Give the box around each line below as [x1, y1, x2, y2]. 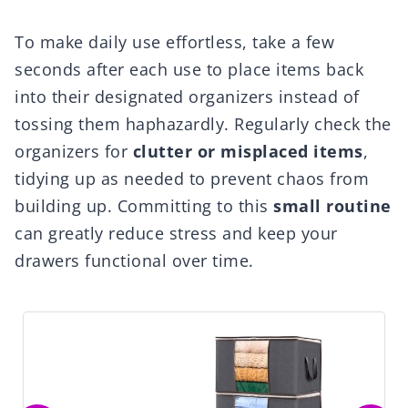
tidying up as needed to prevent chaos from [15, 168, 369, 190]
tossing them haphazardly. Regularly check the [15, 113, 392, 136]
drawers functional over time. [15, 250, 254, 272]
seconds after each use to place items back [15, 58, 363, 81]
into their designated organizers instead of [15, 86, 360, 108]
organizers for [15, 140, 133, 163]
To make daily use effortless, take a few [15, 31, 334, 54]
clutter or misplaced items [132, 140, 363, 163]
